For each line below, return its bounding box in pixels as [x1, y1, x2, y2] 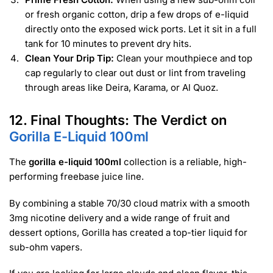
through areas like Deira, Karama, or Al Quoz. [25, 82, 218, 94]
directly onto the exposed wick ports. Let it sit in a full [25, 23, 257, 35]
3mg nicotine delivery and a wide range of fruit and [9, 211, 230, 224]
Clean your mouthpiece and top [114, 52, 252, 65]
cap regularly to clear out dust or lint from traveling [25, 67, 246, 79]
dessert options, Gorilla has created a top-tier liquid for [9, 226, 247, 238]
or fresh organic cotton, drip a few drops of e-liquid [25, 9, 249, 21]
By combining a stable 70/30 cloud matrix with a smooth [9, 197, 250, 209]
